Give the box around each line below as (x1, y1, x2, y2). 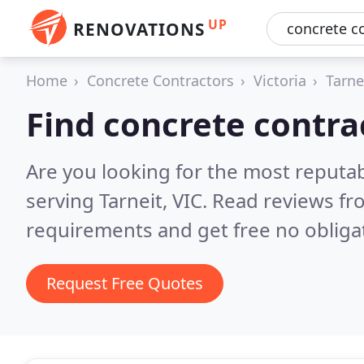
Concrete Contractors (87, 71, 234, 90)
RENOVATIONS (73, 18, 205, 41)
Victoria (253, 71, 306, 90)
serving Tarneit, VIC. (26, 187, 212, 214)
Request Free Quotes (46, 272, 203, 294)
